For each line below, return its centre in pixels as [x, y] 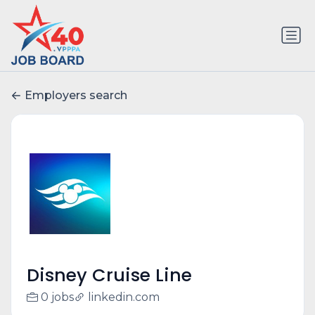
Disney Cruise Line [109, 276]
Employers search [76, 96]
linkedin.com [123, 297]
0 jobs [57, 297]
